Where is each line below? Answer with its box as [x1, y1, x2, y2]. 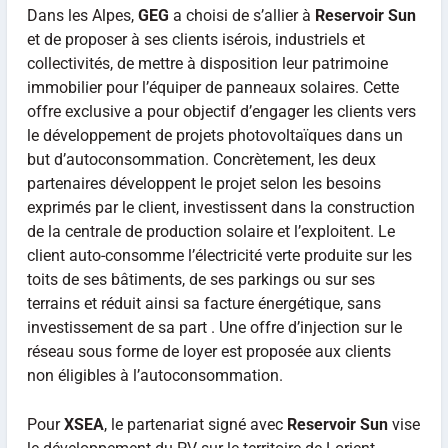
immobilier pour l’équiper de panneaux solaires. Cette [26, 77, 399, 97]
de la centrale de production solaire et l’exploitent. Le [26, 221, 395, 241]
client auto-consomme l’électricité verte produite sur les [26, 245, 412, 265]
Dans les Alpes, [26, 5, 138, 25]
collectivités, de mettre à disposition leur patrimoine [26, 53, 388, 73]
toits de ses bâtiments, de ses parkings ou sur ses [26, 269, 375, 289]
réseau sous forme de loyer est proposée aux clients [26, 341, 391, 361]
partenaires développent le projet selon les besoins [26, 173, 381, 193]
